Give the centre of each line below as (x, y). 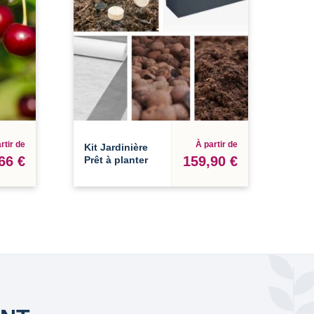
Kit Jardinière (116, 148)
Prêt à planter (116, 160)
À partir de (216, 144)
